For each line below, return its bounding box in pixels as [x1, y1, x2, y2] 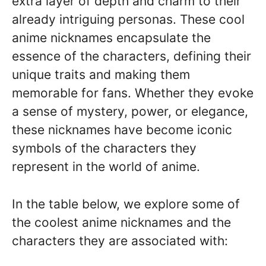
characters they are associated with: [12, 233, 228, 248]
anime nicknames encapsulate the [12, 30, 211, 45]
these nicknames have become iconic [12, 122, 232, 137]
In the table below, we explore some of [12, 196, 240, 211]
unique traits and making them [12, 67, 190, 82]
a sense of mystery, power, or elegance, [12, 104, 248, 119]
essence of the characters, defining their [12, 49, 251, 64]
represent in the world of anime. [12, 159, 200, 174]
